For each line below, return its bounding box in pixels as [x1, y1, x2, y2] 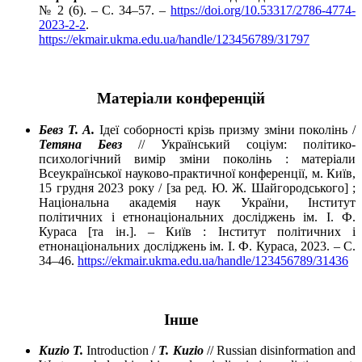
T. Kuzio [158, 343, 204, 358]
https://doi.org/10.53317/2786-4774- [170, 3, 356, 18]
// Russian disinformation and [203, 343, 356, 358]
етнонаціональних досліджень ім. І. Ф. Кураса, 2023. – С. [39, 238, 356, 253]
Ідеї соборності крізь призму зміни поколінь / [95, 122, 356, 137]
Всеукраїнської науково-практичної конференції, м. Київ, [39, 166, 356, 180]
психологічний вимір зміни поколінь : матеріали [39, 151, 356, 166]
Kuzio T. [39, 343, 84, 358]
